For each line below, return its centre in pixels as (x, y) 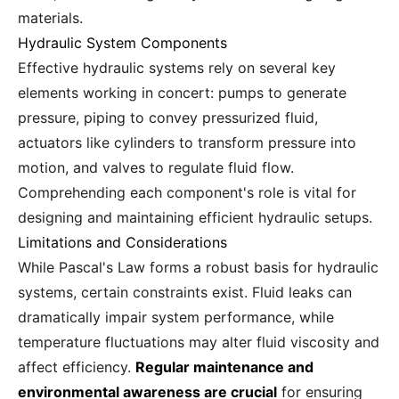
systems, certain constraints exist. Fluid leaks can (185, 292)
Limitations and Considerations (122, 242)
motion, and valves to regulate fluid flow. (156, 167)
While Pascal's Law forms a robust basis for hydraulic (198, 267)
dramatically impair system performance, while (176, 317)
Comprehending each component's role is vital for (187, 192)
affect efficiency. (77, 367)
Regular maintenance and (224, 367)
